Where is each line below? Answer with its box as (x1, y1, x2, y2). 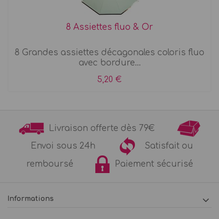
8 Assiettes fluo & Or (66, 22, 153, 32)
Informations (7, 195, 54, 203)
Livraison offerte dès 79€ (44, 123, 177, 133)
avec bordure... (78, 58, 141, 68)
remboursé (26, 159, 95, 169)
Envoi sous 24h (26, 141, 120, 151)
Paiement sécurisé (109, 159, 193, 169)
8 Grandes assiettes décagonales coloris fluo (15, 48, 204, 58)
